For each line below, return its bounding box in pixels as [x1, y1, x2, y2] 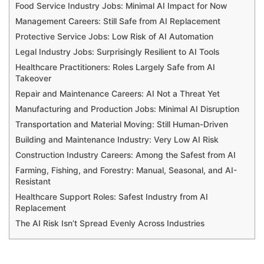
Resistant [15, 177, 51, 187]
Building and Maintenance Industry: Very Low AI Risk [15, 135, 219, 145]
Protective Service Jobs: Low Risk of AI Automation [15, 32, 213, 42]
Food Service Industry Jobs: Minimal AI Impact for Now [15, 1, 227, 11]
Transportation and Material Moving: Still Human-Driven [15, 120, 228, 130]
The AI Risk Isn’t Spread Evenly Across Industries [15, 219, 204, 229]
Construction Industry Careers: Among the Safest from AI [15, 150, 236, 160]
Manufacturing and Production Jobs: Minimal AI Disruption [15, 104, 239, 114]
